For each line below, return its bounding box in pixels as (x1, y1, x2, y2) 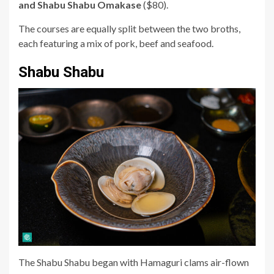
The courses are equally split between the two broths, (18, 22, 240, 34)
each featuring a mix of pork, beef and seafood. (18, 37, 215, 49)
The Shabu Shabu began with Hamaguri (18, 256, 184, 268)
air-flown (209, 256, 249, 268)
